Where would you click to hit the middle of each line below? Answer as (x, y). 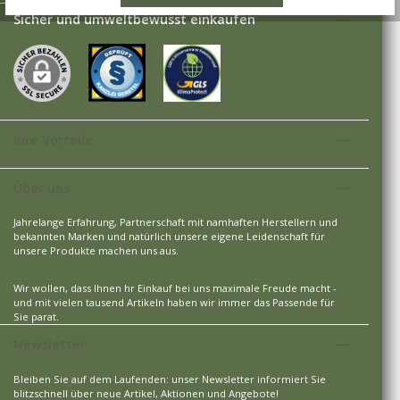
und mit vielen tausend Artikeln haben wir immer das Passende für (174, 303)
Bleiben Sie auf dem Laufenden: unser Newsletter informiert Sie (170, 379)
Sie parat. (36, 317)
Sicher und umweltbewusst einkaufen (134, 20)
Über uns (42, 187)
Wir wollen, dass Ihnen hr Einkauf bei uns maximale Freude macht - (175, 288)
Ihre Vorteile (53, 140)
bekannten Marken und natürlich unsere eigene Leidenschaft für (169, 237)
